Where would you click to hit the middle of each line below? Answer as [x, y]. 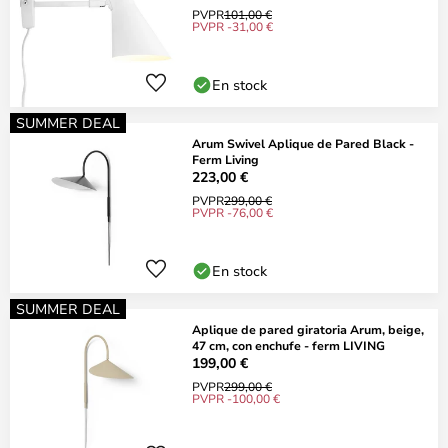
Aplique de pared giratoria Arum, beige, [308, 329]
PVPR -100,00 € [236, 398]
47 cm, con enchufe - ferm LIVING [288, 345]
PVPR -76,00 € [232, 212]
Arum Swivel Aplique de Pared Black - [303, 143]
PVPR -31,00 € [232, 26]
